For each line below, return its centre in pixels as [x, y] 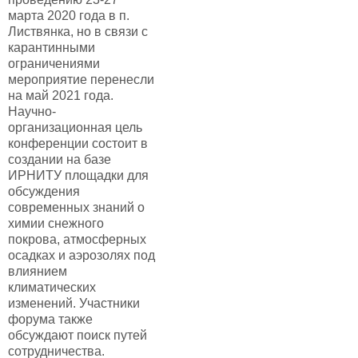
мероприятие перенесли [81, 80]
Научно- [32, 111]
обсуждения [44, 191]
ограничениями [54, 64]
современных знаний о [76, 207]
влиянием [38, 271]
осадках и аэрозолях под [82, 255]
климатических [52, 287]
